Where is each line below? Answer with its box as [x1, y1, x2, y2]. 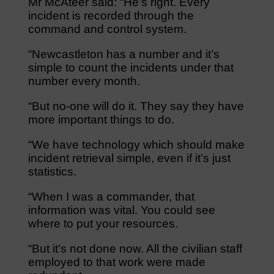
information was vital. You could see [28, 203, 215, 217]
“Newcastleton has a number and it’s [28, 47, 220, 61]
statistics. [28, 165, 76, 178]
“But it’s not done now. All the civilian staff [28, 242, 242, 255]
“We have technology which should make [28, 138, 245, 151]
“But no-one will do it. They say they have [28, 99, 244, 113]
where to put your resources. [28, 217, 178, 230]
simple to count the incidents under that [28, 61, 234, 74]
